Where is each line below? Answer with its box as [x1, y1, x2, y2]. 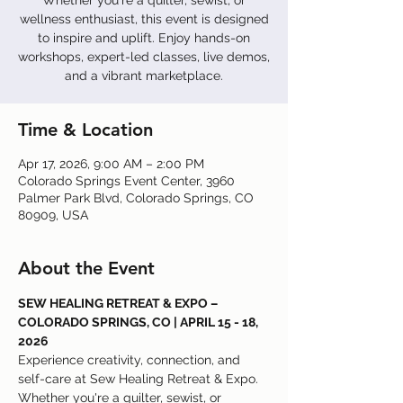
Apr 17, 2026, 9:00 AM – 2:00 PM [18, 157, 204, 171]
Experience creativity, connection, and [18, 353, 244, 367]
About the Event [18, 257, 155, 279]
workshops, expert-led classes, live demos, [18, 49, 270, 64]
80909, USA [18, 208, 88, 222]
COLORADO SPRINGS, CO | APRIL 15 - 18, [18, 315, 261, 329]
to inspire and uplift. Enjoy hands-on [38, 31, 250, 45]
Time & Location [18, 119, 153, 140]
